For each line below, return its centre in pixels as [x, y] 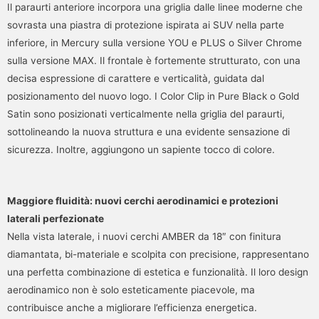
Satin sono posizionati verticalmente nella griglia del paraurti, [146, 114]
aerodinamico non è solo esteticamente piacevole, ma [131, 289]
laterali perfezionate [56, 218]
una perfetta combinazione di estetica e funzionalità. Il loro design [158, 272]
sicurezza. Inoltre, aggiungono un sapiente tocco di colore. [141, 149]
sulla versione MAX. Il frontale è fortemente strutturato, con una [154, 60]
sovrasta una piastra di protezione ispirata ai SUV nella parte [146, 25]
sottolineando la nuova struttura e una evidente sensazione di [148, 131]
